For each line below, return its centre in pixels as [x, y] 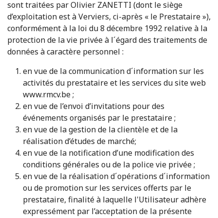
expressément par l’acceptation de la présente [107, 211]
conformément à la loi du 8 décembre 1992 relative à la [107, 28]
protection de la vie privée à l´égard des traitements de [107, 40]
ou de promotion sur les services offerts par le [107, 188]
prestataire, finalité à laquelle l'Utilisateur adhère [115, 200]
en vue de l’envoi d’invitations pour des [94, 106]
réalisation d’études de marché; [80, 141]
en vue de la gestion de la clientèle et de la [100, 129]
